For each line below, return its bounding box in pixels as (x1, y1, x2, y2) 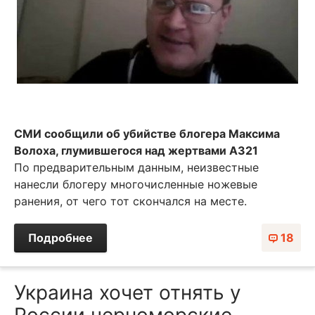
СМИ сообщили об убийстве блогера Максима (14, 126, 280, 141)
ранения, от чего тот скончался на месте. (14, 193, 247, 208)
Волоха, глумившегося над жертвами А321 (14, 143, 258, 157)
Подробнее (28, 230, 93, 245)
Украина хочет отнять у (14, 280, 241, 304)
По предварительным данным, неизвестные (14, 160, 259, 174)
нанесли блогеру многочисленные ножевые (14, 176, 257, 191)
